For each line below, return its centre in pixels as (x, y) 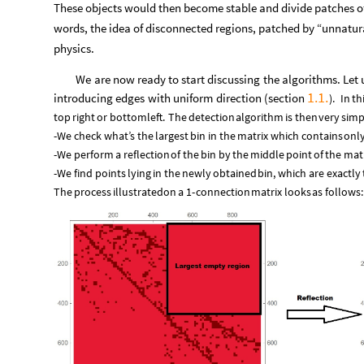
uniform (193, 98)
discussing (234, 80)
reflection (146, 155)
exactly (344, 173)
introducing (83, 98)
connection (223, 192)
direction (238, 98)
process (92, 192)
